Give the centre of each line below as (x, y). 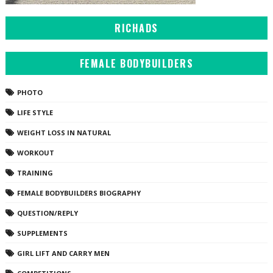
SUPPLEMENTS (42, 233)
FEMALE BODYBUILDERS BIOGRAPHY (79, 193)
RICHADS (136, 28)
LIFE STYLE (35, 113)
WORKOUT (35, 153)
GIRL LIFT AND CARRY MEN (63, 253)
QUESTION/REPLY (47, 213)
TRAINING (35, 173)
